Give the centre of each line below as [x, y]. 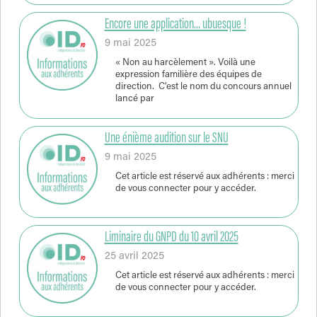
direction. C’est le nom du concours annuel [203, 87]
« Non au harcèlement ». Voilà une [185, 63]
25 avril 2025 [134, 256]
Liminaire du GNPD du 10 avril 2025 [171, 237]
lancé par [134, 99]
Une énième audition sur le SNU [166, 138]
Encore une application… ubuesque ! [175, 25]
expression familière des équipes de [188, 75]
